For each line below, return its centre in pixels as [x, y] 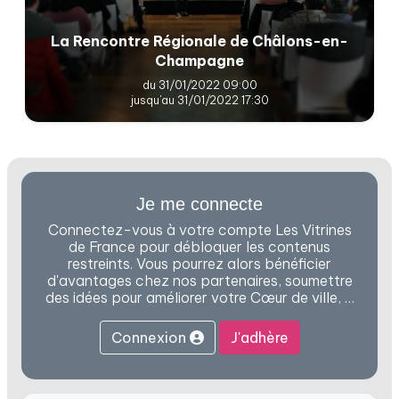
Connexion [150, 337]
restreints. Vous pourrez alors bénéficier [199, 263]
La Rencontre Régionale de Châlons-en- [199, 41]
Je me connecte [199, 204]
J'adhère [259, 337]
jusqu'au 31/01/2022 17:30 [199, 99]
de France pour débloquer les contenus [199, 246]
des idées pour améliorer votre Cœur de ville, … [199, 297]
